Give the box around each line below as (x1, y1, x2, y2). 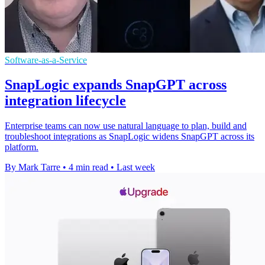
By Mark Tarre (5, 162, 60, 173)
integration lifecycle (5, 93, 126, 109)
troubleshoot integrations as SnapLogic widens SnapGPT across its (5, 131, 254, 142)
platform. (5, 142, 38, 153)
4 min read (69, 162, 108, 173)
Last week (117, 162, 155, 173)
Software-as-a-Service (5, 54, 87, 65)
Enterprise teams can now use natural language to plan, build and (5, 121, 247, 131)
